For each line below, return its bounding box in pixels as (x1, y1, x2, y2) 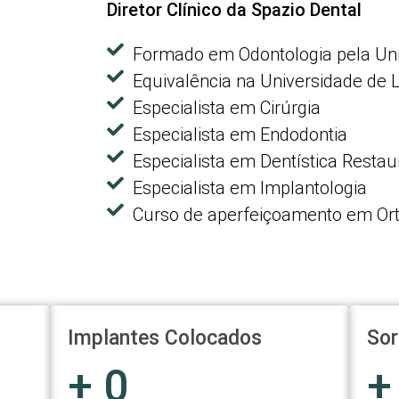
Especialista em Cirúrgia (132, 96, 321, 118)
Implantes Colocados (68, 325, 262, 350)
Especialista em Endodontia (132, 123, 347, 145)
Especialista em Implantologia (132, 176, 367, 199)
